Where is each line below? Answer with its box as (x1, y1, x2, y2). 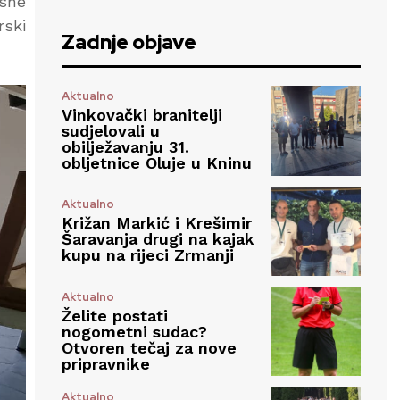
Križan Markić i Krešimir (62, 213, 253, 233)
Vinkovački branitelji (62, 104, 223, 124)
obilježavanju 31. (62, 137, 190, 156)
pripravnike (62, 354, 151, 373)
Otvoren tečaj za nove (62, 337, 237, 357)
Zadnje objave (62, 29, 197, 56)
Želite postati (62, 305, 169, 325)
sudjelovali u (62, 121, 161, 140)
